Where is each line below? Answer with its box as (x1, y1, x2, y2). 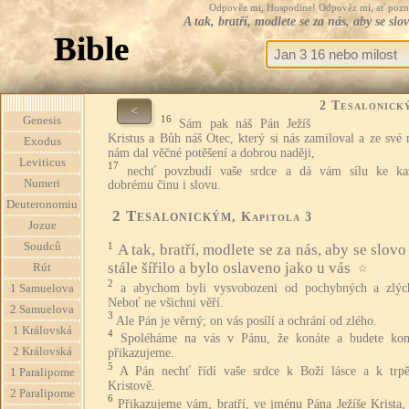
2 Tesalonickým (112, 207, 232, 225)
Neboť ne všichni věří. (108, 295, 224, 309)
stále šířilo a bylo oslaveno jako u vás (108, 258, 351, 277)
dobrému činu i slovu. (108, 178, 221, 193)
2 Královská (12, 345, 72, 358)
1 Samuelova (10, 282, 74, 295)
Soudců (23, 240, 61, 253)
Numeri (24, 177, 60, 190)
